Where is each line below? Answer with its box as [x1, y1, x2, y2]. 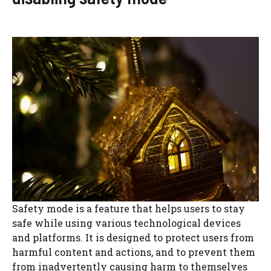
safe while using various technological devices [12, 216, 241, 229]
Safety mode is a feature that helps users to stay [12, 201, 245, 215]
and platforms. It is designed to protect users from [12, 230, 254, 244]
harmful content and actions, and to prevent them [12, 245, 255, 258]
